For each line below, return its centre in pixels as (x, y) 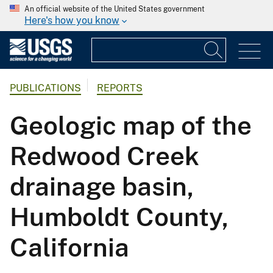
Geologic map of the (131, 126)
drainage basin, (102, 186)
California (69, 247)
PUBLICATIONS (45, 88)
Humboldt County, (119, 217)
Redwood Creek (105, 156)
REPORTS (120, 88)
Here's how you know (72, 20)
